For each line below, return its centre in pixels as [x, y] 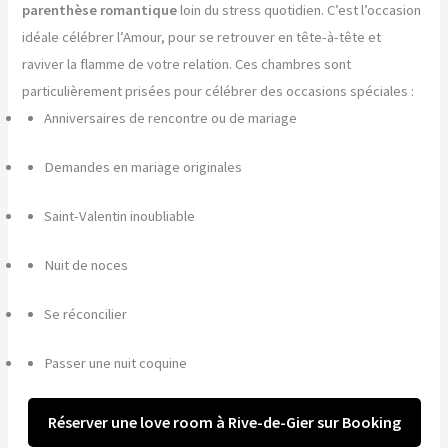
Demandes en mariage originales [143, 167]
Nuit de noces [86, 264]
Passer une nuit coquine [116, 362]
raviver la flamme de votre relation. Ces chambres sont [187, 64]
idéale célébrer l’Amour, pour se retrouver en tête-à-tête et [202, 37]
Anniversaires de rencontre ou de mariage [171, 118]
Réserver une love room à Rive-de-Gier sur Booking [224, 422]
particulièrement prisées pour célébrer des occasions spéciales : [218, 91]
